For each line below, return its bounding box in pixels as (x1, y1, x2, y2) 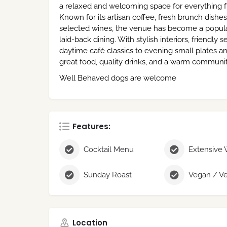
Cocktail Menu (84, 144, 134, 154)
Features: (72, 121, 110, 132)
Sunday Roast (84, 170, 132, 179)
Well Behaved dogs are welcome (59, 73, 176, 83)
